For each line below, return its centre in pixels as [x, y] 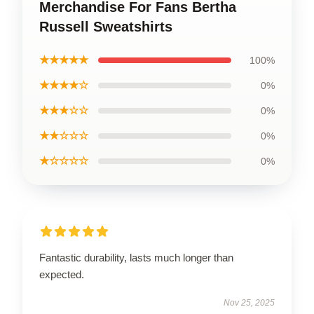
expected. [62, 275]
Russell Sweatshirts [106, 27]
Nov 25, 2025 [249, 303]
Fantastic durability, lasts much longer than [136, 258]
